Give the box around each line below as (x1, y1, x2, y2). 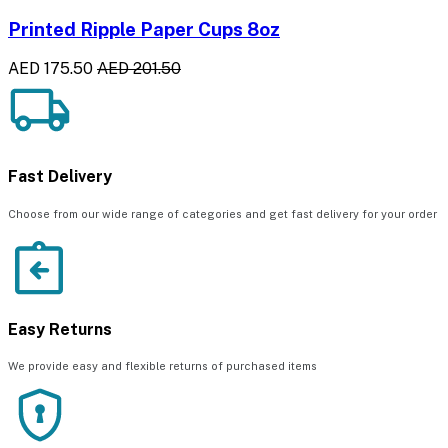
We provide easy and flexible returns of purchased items (8, 360, 317, 373)
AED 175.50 (8, 59, 93, 79)
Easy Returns (8, 319, 112, 339)
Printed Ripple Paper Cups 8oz (8, 18, 280, 41)
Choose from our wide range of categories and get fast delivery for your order (8, 207, 437, 220)
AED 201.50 (97, 59, 181, 79)
